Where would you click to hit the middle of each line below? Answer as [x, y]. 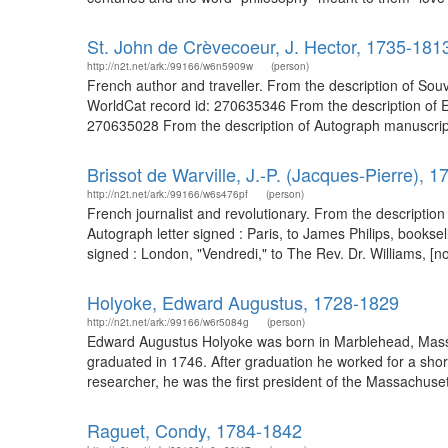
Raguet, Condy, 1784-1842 [194, 430]
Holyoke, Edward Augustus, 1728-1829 [243, 302]
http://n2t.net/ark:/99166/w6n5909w [170, 66]
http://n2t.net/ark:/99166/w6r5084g [168, 322]
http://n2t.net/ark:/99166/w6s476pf [167, 194]
